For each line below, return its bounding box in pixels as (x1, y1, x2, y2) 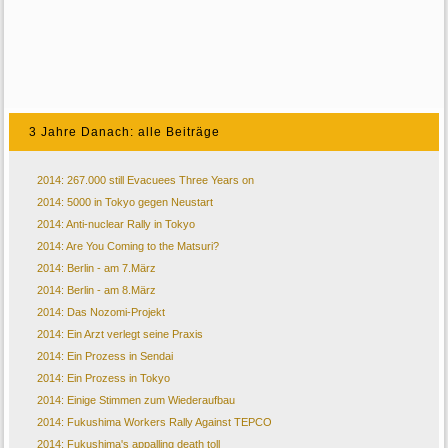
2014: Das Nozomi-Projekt (37, 306, 166, 319)
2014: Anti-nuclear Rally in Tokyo (37, 218, 196, 231)
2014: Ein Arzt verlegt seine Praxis (37, 328, 204, 341)
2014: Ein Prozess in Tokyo (37, 372, 171, 385)
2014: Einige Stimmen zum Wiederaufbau (37, 394, 236, 407)
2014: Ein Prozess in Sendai (37, 350, 174, 363)
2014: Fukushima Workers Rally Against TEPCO (37, 416, 273, 429)
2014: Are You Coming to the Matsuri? (37, 240, 220, 253)
